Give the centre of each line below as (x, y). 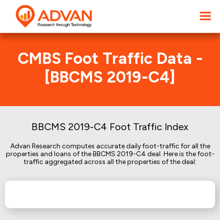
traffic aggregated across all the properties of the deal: (110, 162)
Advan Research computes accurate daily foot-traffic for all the (110, 146)
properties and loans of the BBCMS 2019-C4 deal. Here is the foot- (110, 154)
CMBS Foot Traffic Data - (110, 58)
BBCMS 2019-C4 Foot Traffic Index (110, 127)
